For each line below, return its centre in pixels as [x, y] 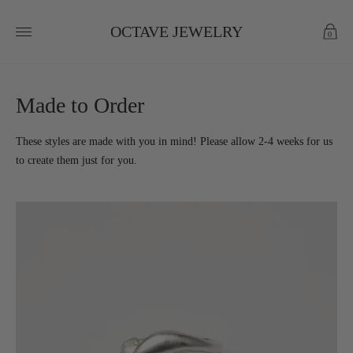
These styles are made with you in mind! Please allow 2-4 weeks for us [174, 141]
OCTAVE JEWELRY [176, 31]
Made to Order [80, 105]
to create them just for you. [76, 160]
